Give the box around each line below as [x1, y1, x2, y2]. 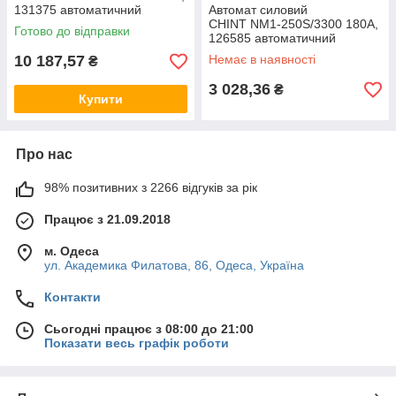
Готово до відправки [14, 24, 130, 39]
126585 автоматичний [209, 31, 336, 46]
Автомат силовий [209, 3, 308, 18]
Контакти [44, 290, 101, 305]
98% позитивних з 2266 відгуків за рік [44, 180, 257, 195]
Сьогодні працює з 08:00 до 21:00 [44, 322, 254, 337]
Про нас [16, 147, 72, 163]
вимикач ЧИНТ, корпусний [209, 45, 359, 60]
